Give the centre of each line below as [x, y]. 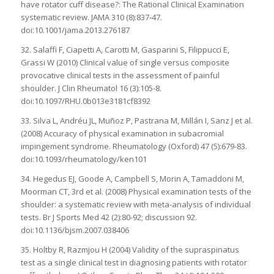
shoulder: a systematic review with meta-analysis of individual [135, 204]
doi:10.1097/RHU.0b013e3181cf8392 [85, 101]
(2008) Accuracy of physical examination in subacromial [122, 133]
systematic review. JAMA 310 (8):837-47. [91, 17]
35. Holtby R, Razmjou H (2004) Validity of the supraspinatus [130, 249]
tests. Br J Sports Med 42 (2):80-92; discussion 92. [109, 217]
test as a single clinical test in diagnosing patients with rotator [134, 262]
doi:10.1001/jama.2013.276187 [75, 30]
